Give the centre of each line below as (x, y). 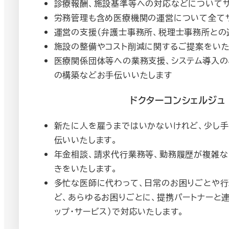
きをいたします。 (86, 168)
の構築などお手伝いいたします (113, 75)
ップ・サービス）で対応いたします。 (119, 211)
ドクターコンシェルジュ (177, 100)
